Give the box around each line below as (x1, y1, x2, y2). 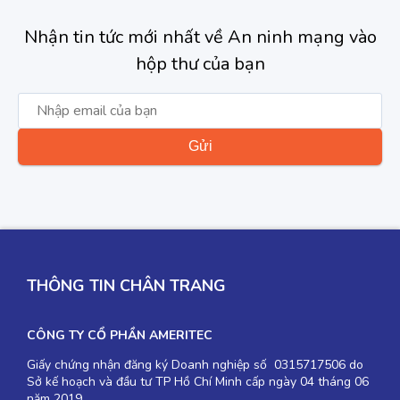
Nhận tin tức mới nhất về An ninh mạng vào (23, 24, 377, 49)
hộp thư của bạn (135, 51, 265, 76)
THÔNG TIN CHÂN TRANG (27, 274, 226, 296)
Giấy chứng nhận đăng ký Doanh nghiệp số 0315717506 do (27, 355, 363, 373)
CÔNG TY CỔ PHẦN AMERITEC (27, 326, 212, 344)
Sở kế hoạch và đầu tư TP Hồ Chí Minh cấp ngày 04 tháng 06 (27, 372, 369, 390)
